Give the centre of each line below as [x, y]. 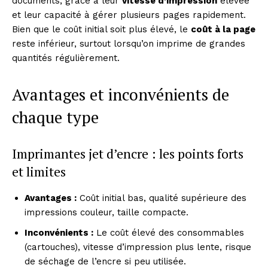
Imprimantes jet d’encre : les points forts [128, 153]
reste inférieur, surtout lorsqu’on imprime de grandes [129, 43]
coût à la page [223, 29]
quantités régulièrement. [66, 58]
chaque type [55, 117]
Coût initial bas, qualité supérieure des [162, 198]
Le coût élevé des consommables [169, 232]
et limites [39, 171]
